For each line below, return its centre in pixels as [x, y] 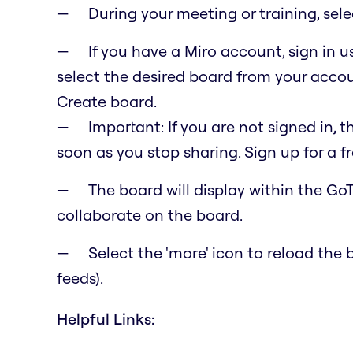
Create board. [107, 101]
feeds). [80, 277]
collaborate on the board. [150, 214]
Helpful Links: [106, 318]
